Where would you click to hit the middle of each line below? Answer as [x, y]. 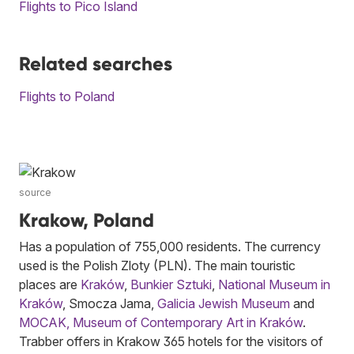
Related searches [96, 63]
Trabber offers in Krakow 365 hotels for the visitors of [171, 341]
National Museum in [274, 284]
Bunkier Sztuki [171, 284]
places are [50, 284]
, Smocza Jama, [110, 303]
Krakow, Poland [87, 220]
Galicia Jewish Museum [224, 303]
